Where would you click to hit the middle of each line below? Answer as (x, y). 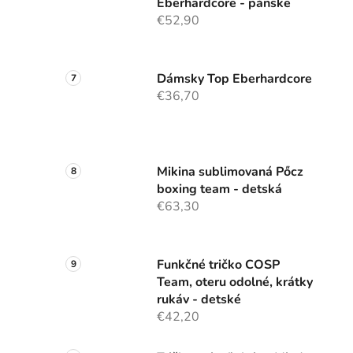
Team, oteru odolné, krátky (235, 282)
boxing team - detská (219, 190)
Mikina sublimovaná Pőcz (230, 172)
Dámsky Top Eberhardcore (234, 79)
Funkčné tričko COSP (218, 265)
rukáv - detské (199, 300)
